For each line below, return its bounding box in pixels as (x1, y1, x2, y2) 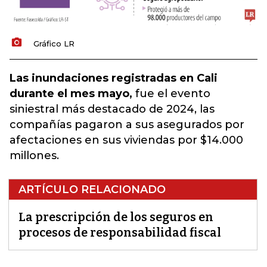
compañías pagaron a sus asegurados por (10, 118, 244, 132)
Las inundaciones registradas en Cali (10, 72, 218, 85)
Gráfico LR (33, 38, 74, 48)
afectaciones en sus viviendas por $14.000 (10, 133, 243, 147)
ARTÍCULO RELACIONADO (18, 183, 166, 197)
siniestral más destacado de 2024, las (10, 103, 215, 116)
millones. (10, 149, 59, 163)
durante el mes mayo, (10, 87, 132, 101)
